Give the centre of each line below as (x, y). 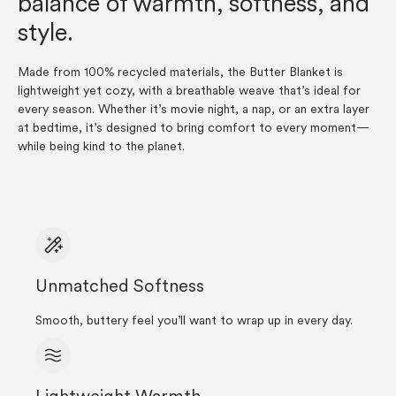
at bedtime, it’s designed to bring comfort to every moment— (194, 129)
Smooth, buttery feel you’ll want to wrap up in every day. (194, 321)
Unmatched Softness (120, 287)
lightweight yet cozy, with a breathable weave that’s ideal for (189, 91)
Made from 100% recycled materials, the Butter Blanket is (180, 73)
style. (46, 34)
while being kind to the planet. (101, 147)
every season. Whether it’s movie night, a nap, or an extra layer (194, 110)
